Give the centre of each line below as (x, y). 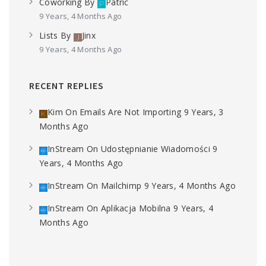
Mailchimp (121, 186)
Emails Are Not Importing (131, 112)
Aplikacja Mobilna (136, 208)
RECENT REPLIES (66, 85)
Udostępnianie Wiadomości (155, 149)
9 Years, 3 (204, 112)
